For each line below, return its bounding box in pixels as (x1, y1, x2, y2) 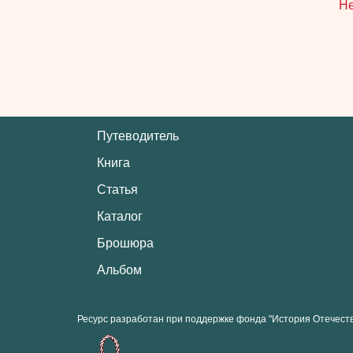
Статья (96, 183, 138, 196)
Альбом (96, 263, 142, 277)
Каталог (96, 210, 143, 223)
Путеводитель (96, 129, 179, 143)
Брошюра (96, 236, 154, 250)
